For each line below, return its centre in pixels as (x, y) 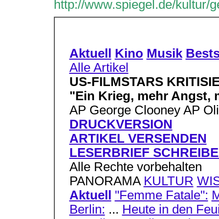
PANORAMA (106, 181)
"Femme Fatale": (161, 195)
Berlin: (87, 209)
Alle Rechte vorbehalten (135, 167)
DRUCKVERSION (121, 124)
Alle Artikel (99, 67)
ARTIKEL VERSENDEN (138, 138)
